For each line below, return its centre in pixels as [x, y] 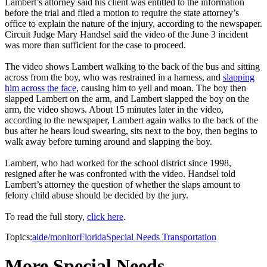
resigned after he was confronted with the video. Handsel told [120, 174]
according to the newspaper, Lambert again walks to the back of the [131, 120]
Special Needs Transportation [161, 237]
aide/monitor [56, 237]
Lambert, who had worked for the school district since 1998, [118, 163]
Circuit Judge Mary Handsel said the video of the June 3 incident [126, 35]
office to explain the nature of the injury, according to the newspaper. [133, 24]
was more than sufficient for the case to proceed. [95, 45]
